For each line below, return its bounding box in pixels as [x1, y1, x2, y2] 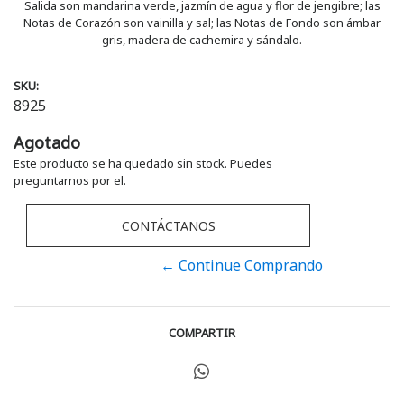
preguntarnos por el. [14, 171, 126, 188]
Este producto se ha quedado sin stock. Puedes [14, 154, 272, 171]
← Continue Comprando [161, 254, 324, 275]
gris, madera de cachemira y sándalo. [102, 31, 302, 48]
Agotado [14, 131, 80, 153]
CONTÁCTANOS [121, 216, 216, 234]
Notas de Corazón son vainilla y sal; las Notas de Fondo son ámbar [23, 14, 381, 31]
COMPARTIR [169, 324, 235, 341]
